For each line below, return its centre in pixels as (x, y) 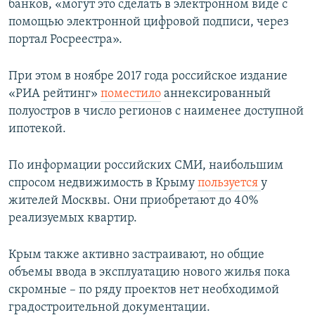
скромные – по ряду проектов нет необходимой (144, 290)
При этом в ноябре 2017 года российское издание (148, 76)
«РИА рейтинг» (54, 94)
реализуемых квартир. (73, 218)
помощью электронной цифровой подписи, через (149, 22)
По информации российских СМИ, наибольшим (146, 165)
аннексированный (216, 94)
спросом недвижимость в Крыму (103, 183)
